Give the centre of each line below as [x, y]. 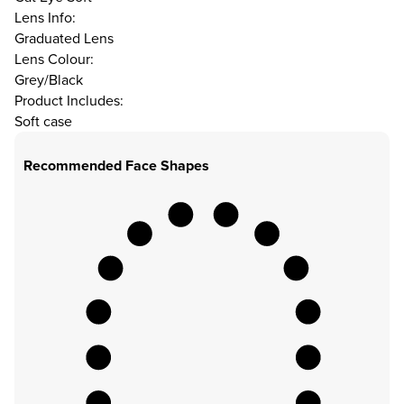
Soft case [43, 122]
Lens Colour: [54, 60]
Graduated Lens [64, 39]
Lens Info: [45, 18]
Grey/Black [49, 80]
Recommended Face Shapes [116, 166]
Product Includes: [69, 101]
